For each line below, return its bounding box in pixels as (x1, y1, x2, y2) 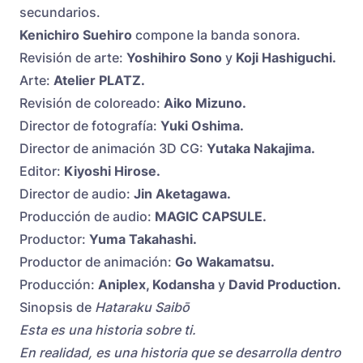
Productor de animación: (19, 254, 175, 271)
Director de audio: (19, 186, 134, 203)
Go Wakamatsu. (175, 254, 275, 271)
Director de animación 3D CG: (19, 140, 207, 157)
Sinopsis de (19, 299, 95, 316)
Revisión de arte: (19, 49, 126, 66)
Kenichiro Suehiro (19, 27, 135, 44)
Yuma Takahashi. (89, 231, 197, 248)
